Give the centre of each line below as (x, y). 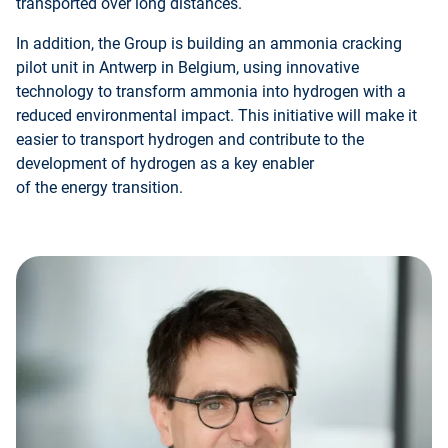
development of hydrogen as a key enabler (165, 164)
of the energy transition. (99, 188)
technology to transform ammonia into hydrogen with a (211, 92)
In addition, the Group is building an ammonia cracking (209, 44)
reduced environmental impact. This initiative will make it (216, 116)
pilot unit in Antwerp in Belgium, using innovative (187, 68)
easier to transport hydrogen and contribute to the (190, 140)
